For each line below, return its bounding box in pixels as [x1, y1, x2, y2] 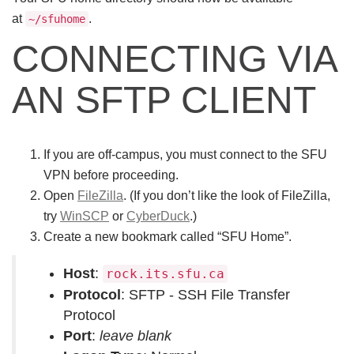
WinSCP [60, 209, 109, 223]
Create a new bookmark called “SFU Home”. [43, 230, 292, 243]
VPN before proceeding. [43, 168, 179, 182]
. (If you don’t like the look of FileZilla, [123, 189, 330, 202]
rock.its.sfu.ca [106, 266, 224, 281]
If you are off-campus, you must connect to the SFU [43, 148, 327, 161]
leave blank [100, 328, 171, 344]
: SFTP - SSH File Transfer [121, 287, 290, 303]
